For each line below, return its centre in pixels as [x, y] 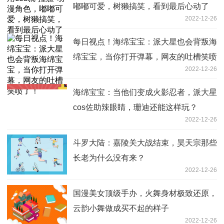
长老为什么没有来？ [109, 157]
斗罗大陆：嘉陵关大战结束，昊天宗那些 [145, 142]
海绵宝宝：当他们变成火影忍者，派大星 [145, 92]
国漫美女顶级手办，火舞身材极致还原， [145, 193]
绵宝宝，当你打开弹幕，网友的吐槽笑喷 [145, 56]
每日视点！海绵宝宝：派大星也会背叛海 [145, 41]
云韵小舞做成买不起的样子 [121, 208]
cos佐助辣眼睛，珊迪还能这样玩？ [135, 107]
